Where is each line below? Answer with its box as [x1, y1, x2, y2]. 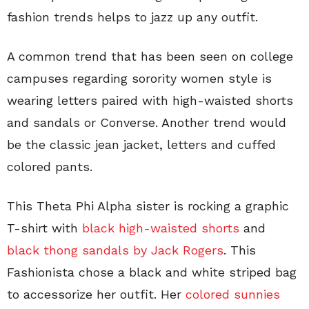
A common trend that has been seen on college [7, 49, 293, 63]
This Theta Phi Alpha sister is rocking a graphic [7, 199, 289, 213]
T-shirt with [7, 221, 82, 235]
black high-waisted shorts [82, 221, 239, 235]
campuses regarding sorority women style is [7, 71, 272, 86]
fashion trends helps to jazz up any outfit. [7, 10, 258, 24]
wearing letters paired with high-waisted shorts [7, 93, 293, 108]
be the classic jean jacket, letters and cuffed [7, 137, 276, 152]
